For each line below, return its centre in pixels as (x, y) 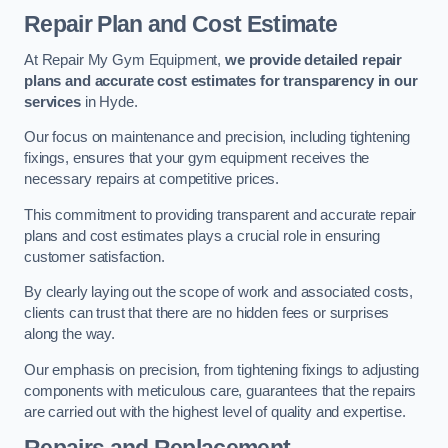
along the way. (69, 334)
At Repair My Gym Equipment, (124, 59)
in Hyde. (109, 101)
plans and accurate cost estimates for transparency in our (221, 80)
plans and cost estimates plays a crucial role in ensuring (202, 235)
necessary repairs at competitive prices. (152, 179)
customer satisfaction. (94, 256)
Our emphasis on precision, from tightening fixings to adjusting (221, 369)
